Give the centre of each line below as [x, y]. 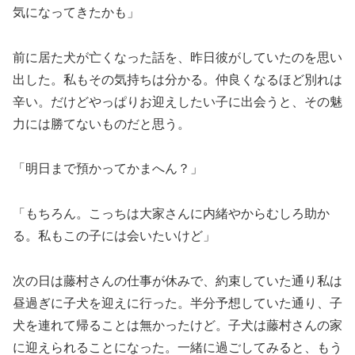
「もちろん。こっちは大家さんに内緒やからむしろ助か [171, 214]
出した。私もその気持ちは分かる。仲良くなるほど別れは [177, 79]
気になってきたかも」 [76, 12]
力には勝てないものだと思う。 [101, 124]
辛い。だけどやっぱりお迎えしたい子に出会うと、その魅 [177, 101]
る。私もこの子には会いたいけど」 [114, 236]
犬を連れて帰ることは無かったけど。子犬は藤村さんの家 [177, 325]
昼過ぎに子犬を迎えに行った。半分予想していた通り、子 [177, 303]
